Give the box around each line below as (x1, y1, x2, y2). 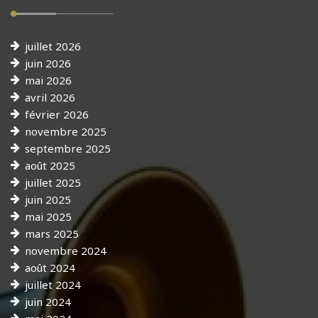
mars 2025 (25, 226, 79, 241)
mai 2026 (25, 72, 72, 87)
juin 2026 (25, 55, 71, 70)
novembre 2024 (25, 243, 106, 258)
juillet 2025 (25, 175, 81, 190)
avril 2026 (25, 89, 75, 104)
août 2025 (25, 158, 75, 172)
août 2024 (25, 260, 75, 275)
